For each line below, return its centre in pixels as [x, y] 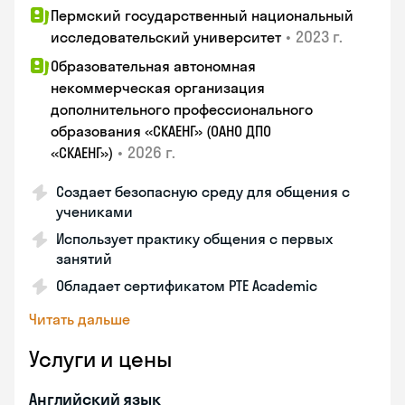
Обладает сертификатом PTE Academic [187, 286]
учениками [94, 212]
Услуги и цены [100, 359]
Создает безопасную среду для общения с [203, 192]
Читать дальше [80, 319]
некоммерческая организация [158, 88]
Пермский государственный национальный [202, 15]
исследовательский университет [166, 37]
